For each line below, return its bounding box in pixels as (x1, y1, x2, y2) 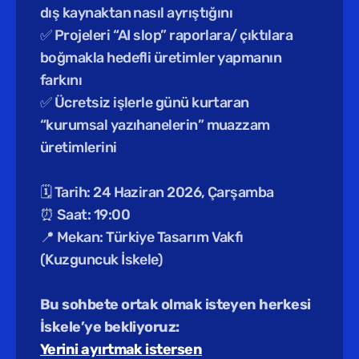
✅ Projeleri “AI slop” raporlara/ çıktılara (40, 26, 293, 44)
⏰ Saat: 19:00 (40, 206, 133, 224)
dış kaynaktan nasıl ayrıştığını (40, 4, 233, 22)
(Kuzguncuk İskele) (40, 251, 166, 268)
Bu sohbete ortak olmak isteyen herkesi (40, 296, 311, 313)
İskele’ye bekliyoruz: (40, 318, 179, 336)
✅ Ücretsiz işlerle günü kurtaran (40, 94, 249, 111)
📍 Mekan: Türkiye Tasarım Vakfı (40, 228, 244, 246)
